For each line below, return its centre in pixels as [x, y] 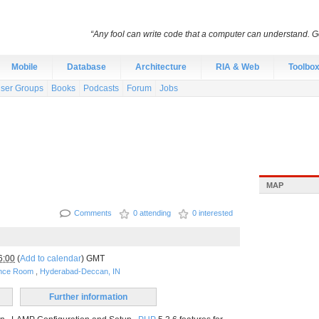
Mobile [25, 67]
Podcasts [101, 88]
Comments [93, 213]
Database [87, 67]
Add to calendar [51, 258]
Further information [88, 297]
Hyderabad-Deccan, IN [80, 271]
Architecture [161, 67]
